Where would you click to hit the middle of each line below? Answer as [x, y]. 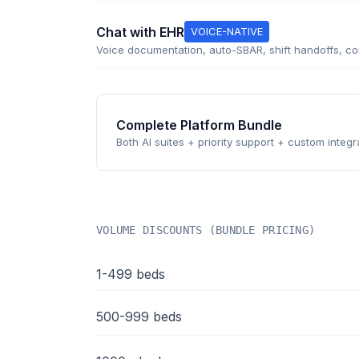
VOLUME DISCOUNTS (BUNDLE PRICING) [206, 230]
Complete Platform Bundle [199, 125]
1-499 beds [131, 274]
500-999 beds [139, 317]
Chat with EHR [140, 32]
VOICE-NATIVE [227, 31]
